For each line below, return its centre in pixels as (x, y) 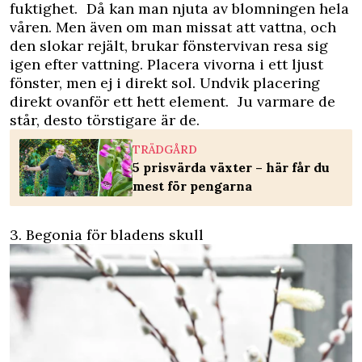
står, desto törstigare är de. (105, 120)
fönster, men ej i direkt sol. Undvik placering (165, 83)
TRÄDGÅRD (165, 149)
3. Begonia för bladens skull (107, 235)
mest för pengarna (192, 186)
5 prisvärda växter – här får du (231, 167)
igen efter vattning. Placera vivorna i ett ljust (166, 64)
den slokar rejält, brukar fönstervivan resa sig (169, 46)
